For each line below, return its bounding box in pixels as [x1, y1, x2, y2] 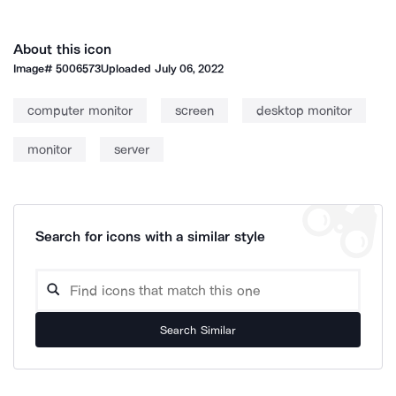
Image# [13, 62, 57, 75]
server [114, 141, 149, 157]
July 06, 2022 [154, 62, 225, 75]
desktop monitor [255, 103, 352, 118]
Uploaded [101, 62, 155, 75]
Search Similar [160, 323, 236, 337]
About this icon [13, 41, 112, 57]
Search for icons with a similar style [35, 228, 265, 245]
